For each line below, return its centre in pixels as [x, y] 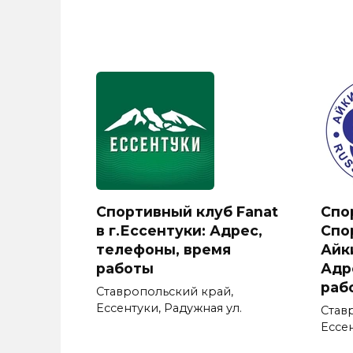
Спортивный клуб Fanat [187, 211]
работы [125, 268]
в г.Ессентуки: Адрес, [179, 230]
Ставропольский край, [165, 291]
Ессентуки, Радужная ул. [169, 308]
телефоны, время [163, 249]
